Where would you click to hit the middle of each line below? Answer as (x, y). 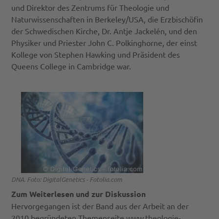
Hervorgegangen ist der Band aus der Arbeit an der (100, 206)
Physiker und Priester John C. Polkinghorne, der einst (104, 43)
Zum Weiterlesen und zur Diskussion (79, 194)
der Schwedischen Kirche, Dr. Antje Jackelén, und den (104, 31)
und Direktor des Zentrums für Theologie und (90, 8)
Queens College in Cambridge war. (71, 66)
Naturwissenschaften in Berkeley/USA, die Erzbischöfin (107, 19)
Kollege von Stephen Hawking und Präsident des (96, 55)
